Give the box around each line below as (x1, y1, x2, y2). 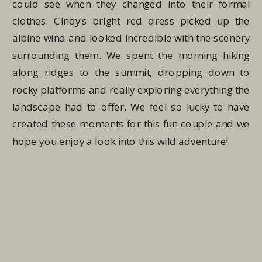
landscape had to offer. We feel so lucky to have (12, 99, 250, 114)
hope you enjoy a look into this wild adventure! (12, 134, 229, 149)
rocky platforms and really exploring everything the (12, 82, 250, 97)
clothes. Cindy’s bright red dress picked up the (12, 13, 250, 28)
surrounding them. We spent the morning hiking (12, 48, 250, 63)
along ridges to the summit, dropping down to (12, 65, 250, 80)
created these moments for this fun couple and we (12, 117, 250, 131)
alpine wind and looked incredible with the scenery (12, 31, 250, 45)
